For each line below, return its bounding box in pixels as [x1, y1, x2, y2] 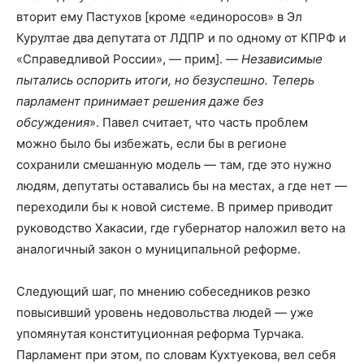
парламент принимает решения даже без [16, 93, 263, 110]
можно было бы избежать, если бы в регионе [16, 136, 287, 152]
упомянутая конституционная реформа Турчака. [16, 326, 304, 342]
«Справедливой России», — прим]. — [16, 51, 241, 67]
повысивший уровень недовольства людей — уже [16, 305, 314, 321]
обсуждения [16, 115, 89, 131]
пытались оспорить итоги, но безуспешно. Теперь [16, 72, 314, 89]
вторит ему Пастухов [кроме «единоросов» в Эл [16, 9, 302, 25]
